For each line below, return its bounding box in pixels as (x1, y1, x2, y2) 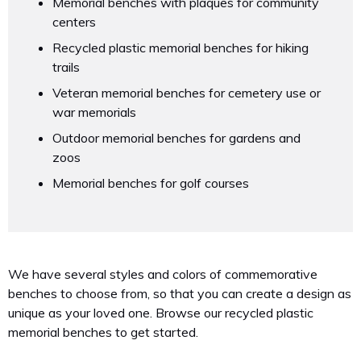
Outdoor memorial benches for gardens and (52, 129, 301, 146)
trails (52, 58, 80, 75)
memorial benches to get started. (8, 324, 198, 341)
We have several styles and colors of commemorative (8, 266, 317, 283)
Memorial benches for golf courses (52, 174, 249, 191)
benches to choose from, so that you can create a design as (8, 285, 351, 302)
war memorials (52, 103, 136, 120)
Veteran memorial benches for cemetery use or (52, 84, 321, 101)
